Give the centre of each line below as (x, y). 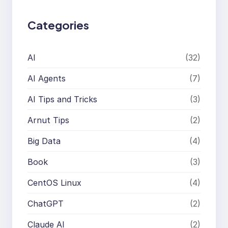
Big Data (44, 141)
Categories (58, 25)
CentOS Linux (54, 182)
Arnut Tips (48, 120)
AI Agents (47, 78)
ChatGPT (46, 203)
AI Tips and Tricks (62, 99)
